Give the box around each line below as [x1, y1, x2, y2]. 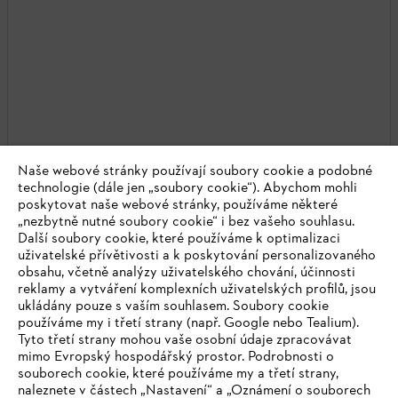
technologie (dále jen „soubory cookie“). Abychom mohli [18, 179, 357, 198]
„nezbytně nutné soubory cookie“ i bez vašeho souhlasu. [18, 212, 354, 232]
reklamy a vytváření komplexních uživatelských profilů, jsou [18, 280, 376, 299]
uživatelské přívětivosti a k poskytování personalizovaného [18, 246, 376, 266]
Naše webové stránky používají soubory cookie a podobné [18, 162, 372, 181]
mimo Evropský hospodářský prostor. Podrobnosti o [18, 347, 334, 367]
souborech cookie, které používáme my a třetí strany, [18, 364, 338, 384]
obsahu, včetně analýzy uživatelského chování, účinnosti [18, 263, 355, 283]
